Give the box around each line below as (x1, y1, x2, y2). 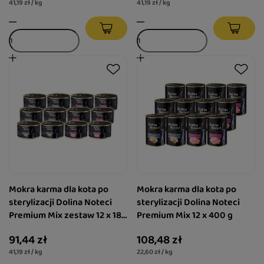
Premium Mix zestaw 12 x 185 (9, 208, 126, 223)
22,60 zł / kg (137, 246, 173, 258)
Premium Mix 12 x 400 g (137, 208, 233, 223)
